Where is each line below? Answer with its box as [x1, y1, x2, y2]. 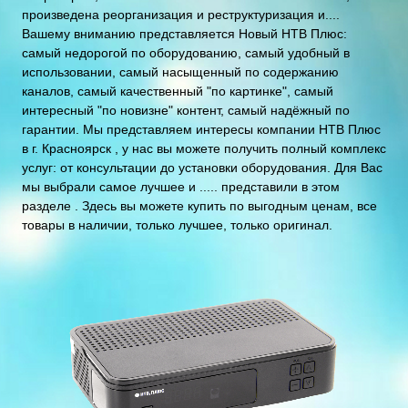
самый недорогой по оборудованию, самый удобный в [22, 46, 350, 60]
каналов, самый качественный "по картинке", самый [22, 84, 333, 98]
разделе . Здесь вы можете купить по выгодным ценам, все [22, 199, 377, 213]
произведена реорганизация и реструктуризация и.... [22, 7, 340, 22]
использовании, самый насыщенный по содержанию [22, 65, 339, 79]
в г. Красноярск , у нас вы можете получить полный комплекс [22, 141, 386, 156]
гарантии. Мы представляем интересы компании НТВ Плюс [22, 122, 381, 137]
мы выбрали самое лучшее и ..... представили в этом [22, 179, 340, 194]
